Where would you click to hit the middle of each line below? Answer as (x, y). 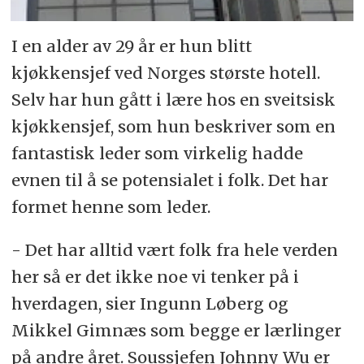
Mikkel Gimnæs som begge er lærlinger (176, 331)
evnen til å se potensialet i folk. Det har (169, 180)
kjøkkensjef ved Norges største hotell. (165, 73)
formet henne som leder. (110, 207)
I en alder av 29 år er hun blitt (131, 46)
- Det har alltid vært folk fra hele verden (174, 250)
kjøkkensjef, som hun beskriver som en (173, 127)
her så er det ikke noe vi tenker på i (155, 277)
